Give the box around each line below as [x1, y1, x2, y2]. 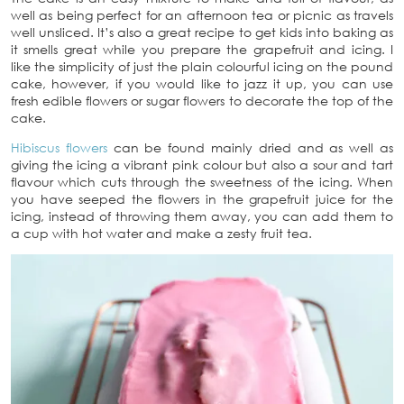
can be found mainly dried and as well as [106, 140, 394, 155]
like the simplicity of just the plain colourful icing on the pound [11, 59, 393, 74]
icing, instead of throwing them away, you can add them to [11, 208, 393, 224]
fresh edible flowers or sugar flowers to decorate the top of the [11, 93, 393, 108]
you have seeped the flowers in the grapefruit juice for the [11, 191, 393, 207]
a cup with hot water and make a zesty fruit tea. [11, 225, 312, 241]
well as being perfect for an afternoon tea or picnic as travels [11, 7, 393, 23]
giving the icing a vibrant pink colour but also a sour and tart [11, 157, 393, 172]
